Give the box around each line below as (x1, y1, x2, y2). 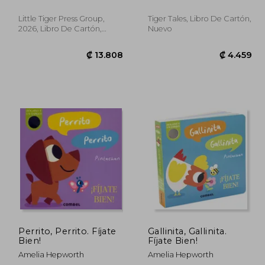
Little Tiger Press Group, (18, 14, 105, 23)
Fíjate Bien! (147, 235, 198, 246)
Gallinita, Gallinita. (147, 225, 227, 237)
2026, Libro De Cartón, (18, 24, 102, 33)
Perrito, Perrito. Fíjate (18, 225, 92, 237)
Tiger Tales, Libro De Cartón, (147, 14, 251, 23)
